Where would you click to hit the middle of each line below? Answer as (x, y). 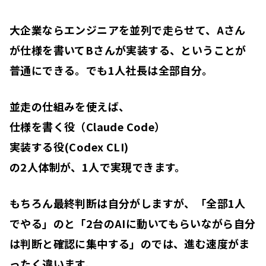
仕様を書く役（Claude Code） (88, 127)
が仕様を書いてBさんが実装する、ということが (128, 50)
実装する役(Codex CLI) (69, 147)
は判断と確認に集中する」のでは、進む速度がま (130, 244)
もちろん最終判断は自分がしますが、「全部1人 (128, 203)
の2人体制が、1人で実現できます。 (98, 167)
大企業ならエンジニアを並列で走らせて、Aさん (128, 30)
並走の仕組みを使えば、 (70, 107)
